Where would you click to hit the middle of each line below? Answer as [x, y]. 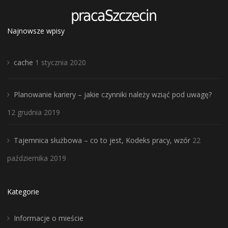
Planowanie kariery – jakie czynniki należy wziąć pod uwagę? [113, 94]
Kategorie [23, 192]
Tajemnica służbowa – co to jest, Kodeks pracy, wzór [102, 140]
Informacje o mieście [49, 218]
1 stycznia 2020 [61, 62]
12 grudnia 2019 [34, 112]
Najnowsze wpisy [36, 31]
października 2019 [37, 158]
